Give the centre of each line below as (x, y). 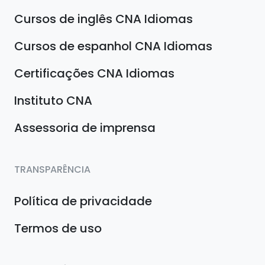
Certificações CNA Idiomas (94, 74)
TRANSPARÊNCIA (52, 170)
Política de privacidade (83, 201)
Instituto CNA (53, 101)
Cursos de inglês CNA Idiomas (104, 19)
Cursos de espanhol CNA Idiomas (113, 46)
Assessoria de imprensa (85, 128)
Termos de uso (58, 229)
